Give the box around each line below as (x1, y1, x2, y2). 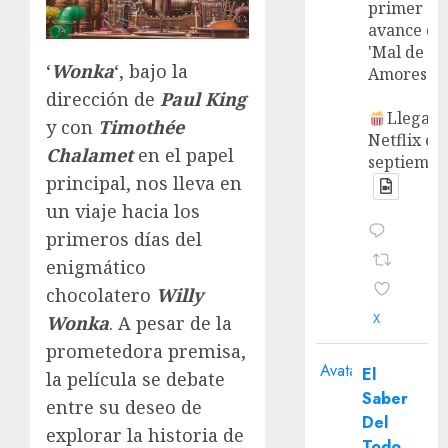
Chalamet (46, 142, 133, 167)
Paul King (160, 86, 246, 111)
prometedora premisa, (46, 338, 246, 363)
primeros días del (46, 226, 202, 251)
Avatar (320, 358, 363, 382)
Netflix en (368, 129, 445, 151)
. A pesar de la (109, 310, 232, 335)
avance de (368, 19, 446, 41)
